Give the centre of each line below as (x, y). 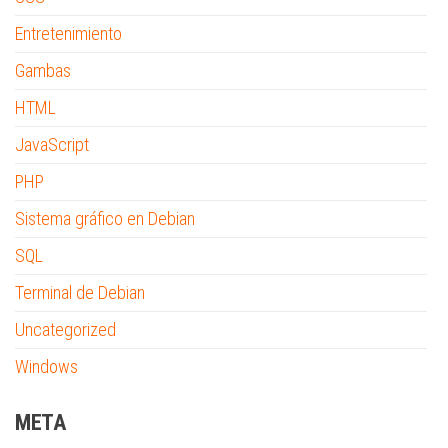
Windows (46, 366)
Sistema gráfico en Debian (105, 218)
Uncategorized (65, 329)
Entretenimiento (68, 33)
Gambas (43, 70)
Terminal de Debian (80, 292)
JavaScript (52, 144)
